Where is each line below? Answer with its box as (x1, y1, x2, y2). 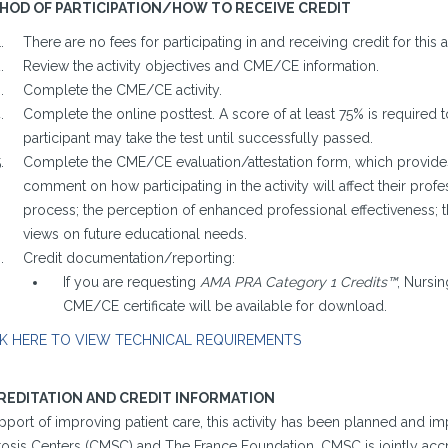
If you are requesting (62, 274, 200, 290)
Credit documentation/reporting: (22, 250, 235, 266)
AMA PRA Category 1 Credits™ (199, 274, 397, 290)
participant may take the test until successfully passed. (22, 130, 373, 146)
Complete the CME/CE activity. (22, 82, 222, 98)
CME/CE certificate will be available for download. (62, 298, 387, 314)
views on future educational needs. (22, 226, 247, 242)
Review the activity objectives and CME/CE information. (22, 58, 379, 74)
